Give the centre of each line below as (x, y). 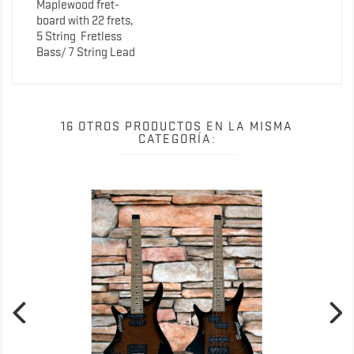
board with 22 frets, (85, 20)
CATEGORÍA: (177, 139)
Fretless (99, 36)
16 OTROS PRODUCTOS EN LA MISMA (177, 126)
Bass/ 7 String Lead (86, 52)
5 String (56, 36)
